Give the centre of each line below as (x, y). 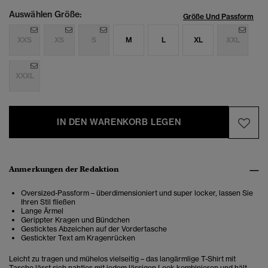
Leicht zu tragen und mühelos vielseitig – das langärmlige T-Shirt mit (122, 259)
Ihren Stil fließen (48, 202)
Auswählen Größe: (45, 15)
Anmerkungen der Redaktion (64, 169)
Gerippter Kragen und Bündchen (75, 220)
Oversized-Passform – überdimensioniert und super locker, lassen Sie (137, 193)
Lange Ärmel (42, 211)
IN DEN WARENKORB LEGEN (119, 122)
